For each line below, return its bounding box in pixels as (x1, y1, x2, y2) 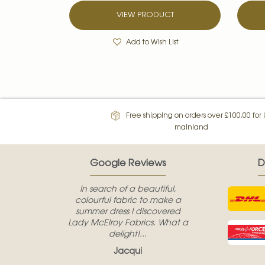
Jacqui (114, 248, 142, 257)
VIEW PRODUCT (116, 11, 174, 20)
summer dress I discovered (75, 208, 180, 217)
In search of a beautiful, (79, 186, 176, 195)
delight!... (109, 231, 147, 240)
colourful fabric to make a (75, 197, 181, 206)
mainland (174, 124, 209, 132)
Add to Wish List (125, 39, 179, 47)
